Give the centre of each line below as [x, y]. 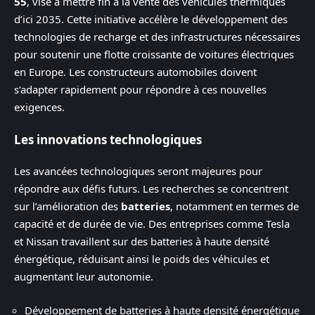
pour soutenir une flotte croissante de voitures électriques [154, 54]
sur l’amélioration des [67, 206]
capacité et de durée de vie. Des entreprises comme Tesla [152, 224]
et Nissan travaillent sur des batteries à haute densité [142, 242]
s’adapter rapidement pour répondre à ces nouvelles [140, 90]
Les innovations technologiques [108, 139]
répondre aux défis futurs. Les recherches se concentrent [151, 189]
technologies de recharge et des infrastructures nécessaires [157, 37]
